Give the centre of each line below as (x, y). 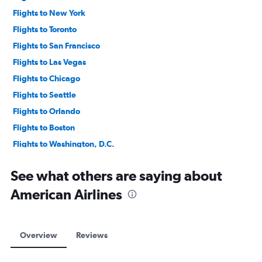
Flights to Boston (44, 127)
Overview (39, 235)
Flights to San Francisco (56, 46)
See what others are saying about (116, 175)
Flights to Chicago (46, 78)
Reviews (92, 235)
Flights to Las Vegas (49, 62)
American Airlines (66, 194)
